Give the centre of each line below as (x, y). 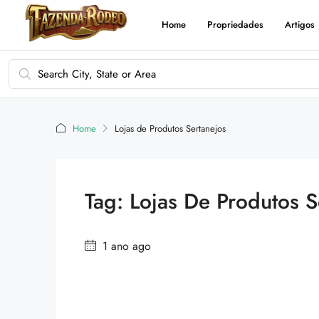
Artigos (300, 25)
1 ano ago (125, 246)
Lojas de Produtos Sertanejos (170, 129)
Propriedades (235, 25)
